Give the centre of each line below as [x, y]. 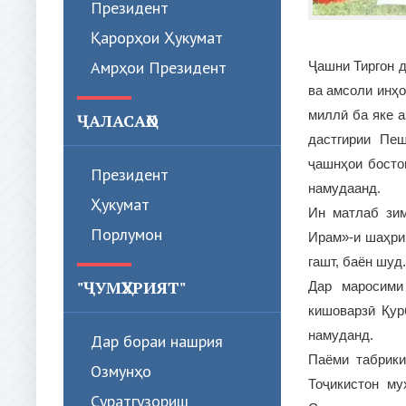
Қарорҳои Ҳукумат [157, 38]
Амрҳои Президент [159, 68]
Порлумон [126, 234]
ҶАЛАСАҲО [118, 121]
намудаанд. [344, 188]
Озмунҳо [121, 371]
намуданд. [341, 335]
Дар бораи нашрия [157, 341]
